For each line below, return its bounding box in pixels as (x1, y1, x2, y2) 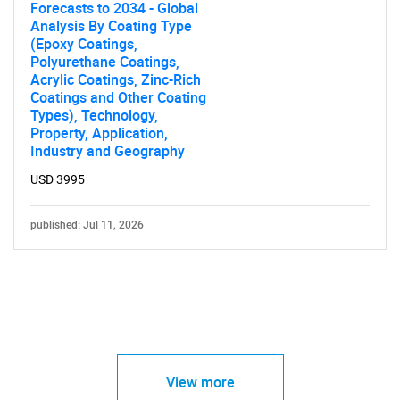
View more (165, 372, 235, 392)
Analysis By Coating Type (30, 16, 192, 36)
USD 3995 (30, 172, 85, 187)
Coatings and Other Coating (30, 87, 206, 107)
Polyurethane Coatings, (30, 52, 179, 71)
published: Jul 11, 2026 (30, 219, 144, 231)
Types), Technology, (30, 105, 158, 125)
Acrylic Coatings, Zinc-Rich (30, 70, 201, 89)
